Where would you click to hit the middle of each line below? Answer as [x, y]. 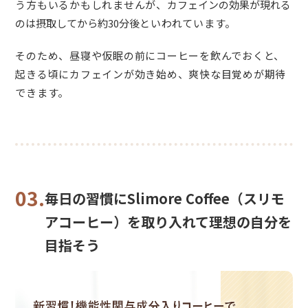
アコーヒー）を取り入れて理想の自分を [168, 222]
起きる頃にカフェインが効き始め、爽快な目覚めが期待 [151, 74]
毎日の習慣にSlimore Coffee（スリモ [165, 199]
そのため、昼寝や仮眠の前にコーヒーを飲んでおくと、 [150, 56]
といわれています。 [188, 23]
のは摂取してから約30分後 [78, 23]
